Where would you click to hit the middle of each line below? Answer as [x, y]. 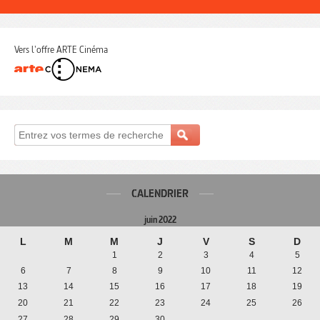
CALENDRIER [160, 194]
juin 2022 [160, 220]
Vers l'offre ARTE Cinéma [61, 50]
